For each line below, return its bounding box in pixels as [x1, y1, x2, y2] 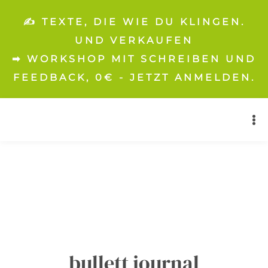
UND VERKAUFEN [75, 35, 193, 46]
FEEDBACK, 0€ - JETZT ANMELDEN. [13, 72, 255, 83]
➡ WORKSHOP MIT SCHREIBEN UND [12, 53, 256, 65]
